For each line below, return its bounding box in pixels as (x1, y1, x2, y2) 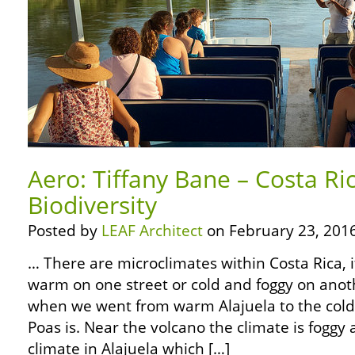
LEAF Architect (101, 220, 203, 241)
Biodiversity (28, 189, 157, 221)
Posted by (28, 220, 101, 241)
